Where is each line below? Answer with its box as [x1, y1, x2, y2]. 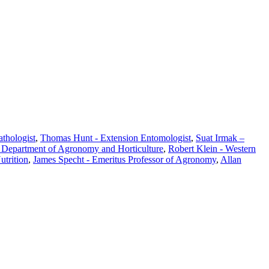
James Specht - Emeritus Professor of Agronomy [33, 154, 216, 165]
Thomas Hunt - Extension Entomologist [40, 133, 191, 144]
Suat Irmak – [196, 133, 244, 144]
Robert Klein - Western [168, 144, 256, 154]
